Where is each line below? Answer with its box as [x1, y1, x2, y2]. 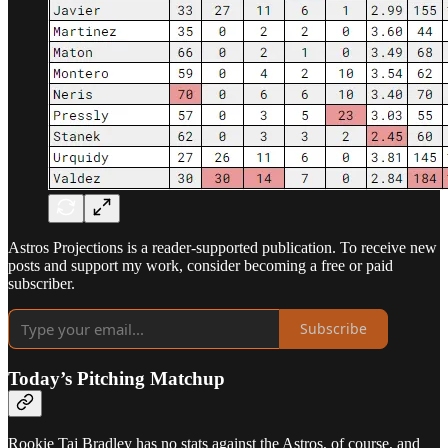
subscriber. [8, 274, 75, 292]
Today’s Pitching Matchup [8, 367, 225, 389]
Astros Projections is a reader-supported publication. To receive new [8, 238, 437, 256]
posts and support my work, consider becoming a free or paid [8, 256, 393, 274]
